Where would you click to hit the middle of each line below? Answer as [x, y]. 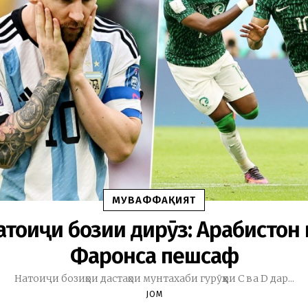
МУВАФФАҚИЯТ [154, 200]
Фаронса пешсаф [154, 256]
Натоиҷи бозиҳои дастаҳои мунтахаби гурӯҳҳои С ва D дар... [154, 279]
